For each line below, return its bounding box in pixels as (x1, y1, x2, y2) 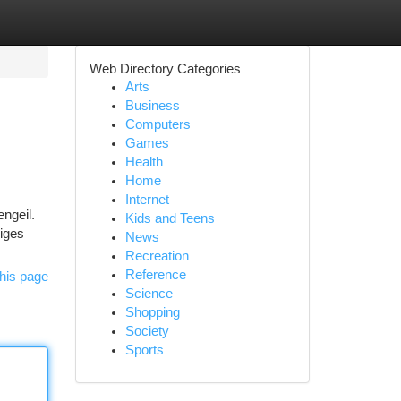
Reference (124, 268, 186, 282)
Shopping (124, 305, 180, 320)
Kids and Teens (124, 211, 215, 226)
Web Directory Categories (89, 61, 241, 76)
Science (124, 286, 173, 301)
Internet (124, 192, 169, 207)
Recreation (124, 249, 189, 263)
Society (124, 324, 169, 338)
